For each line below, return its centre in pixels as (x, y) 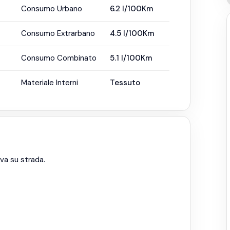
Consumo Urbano (51, 9)
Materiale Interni (49, 83)
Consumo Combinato (59, 58)
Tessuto (125, 83)
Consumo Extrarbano (58, 33)
